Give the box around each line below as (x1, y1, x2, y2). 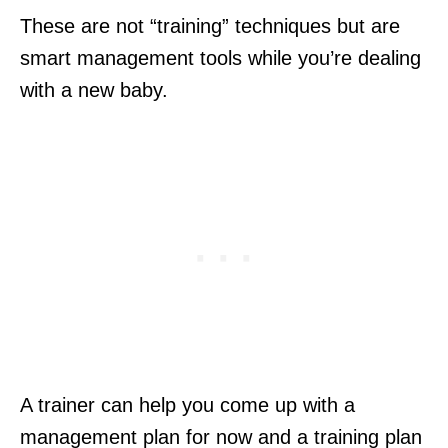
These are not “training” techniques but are (20, 14, 400, 37)
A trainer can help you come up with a (20, 393, 355, 416)
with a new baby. (20, 78, 174, 101)
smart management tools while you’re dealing (20, 46, 421, 69)
